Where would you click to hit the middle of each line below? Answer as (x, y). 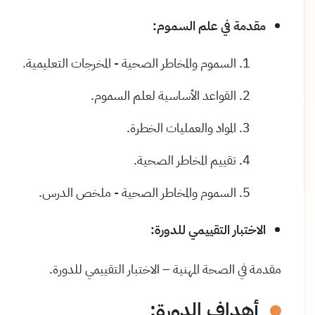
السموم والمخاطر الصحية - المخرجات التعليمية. (129, 63)
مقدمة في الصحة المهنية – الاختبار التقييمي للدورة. (165, 269)
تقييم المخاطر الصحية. (185, 160)
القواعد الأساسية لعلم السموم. (163, 95)
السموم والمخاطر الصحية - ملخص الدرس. (137, 192)
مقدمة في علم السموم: (209, 26)
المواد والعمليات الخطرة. (181, 128)
